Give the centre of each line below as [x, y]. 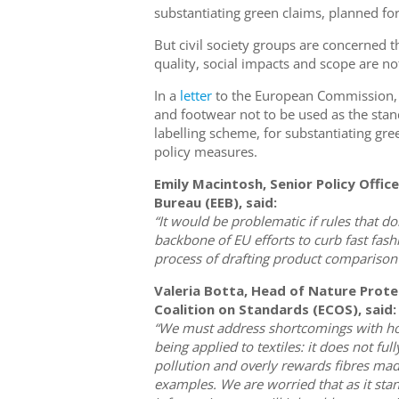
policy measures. [205, 152]
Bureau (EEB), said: [215, 203]
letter [195, 96]
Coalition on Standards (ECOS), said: [275, 309]
